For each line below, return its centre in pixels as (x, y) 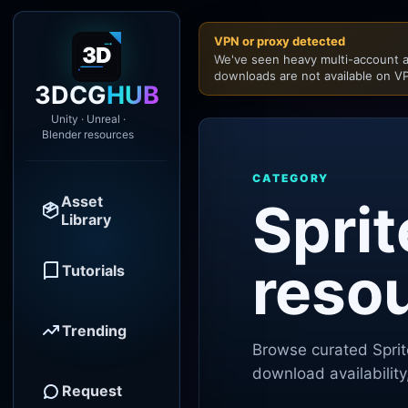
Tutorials (93, 270)
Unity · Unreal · (88, 119)
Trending (94, 331)
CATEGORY (291, 178)
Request (92, 391)
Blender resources (88, 134)
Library (86, 219)
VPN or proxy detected (280, 41)
